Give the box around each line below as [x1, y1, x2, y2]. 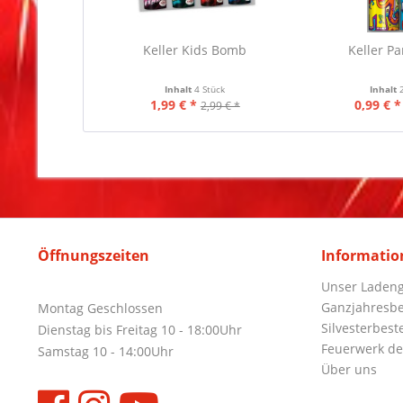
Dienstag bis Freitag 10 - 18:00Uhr [38, 321, 242, 338]
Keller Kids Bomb [143, 41, 247, 58]
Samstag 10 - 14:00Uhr [38, 343, 174, 360]
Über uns [321, 361, 377, 378]
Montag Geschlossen [38, 300, 163, 317]
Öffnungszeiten [38, 246, 149, 265]
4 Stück [194, 83, 226, 95]
